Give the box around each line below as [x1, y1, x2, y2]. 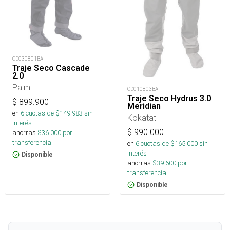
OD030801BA [12, 55, 43, 62]
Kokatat [127, 112, 156, 123]
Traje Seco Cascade [12, 63, 90, 73]
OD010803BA [127, 86, 158, 93]
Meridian [127, 101, 161, 111]
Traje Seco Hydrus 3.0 [127, 93, 211, 104]
